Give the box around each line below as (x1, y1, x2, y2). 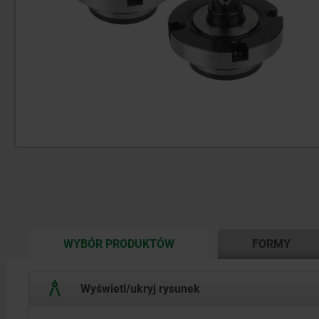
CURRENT (173, 236, 219, 249)
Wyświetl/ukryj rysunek (78, 281, 200, 296)
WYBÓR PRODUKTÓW (63, 237, 175, 251)
